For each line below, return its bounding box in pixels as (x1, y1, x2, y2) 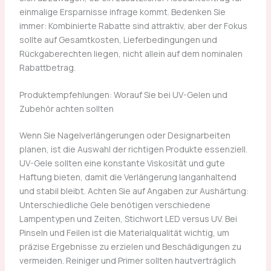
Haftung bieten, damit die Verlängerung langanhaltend (19, 171, 237, 183)
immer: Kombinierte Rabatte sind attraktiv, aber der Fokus (19, 19, 247, 31)
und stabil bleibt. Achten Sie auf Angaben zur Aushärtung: (19, 185, 249, 197)
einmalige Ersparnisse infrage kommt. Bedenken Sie (19, 5, 226, 18)
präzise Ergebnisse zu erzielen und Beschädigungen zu (19, 241, 241, 253)
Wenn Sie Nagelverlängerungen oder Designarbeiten (19, 129, 230, 142)
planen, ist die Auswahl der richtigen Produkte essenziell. (19, 143, 247, 155)
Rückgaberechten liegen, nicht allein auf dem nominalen (19, 47, 243, 59)
